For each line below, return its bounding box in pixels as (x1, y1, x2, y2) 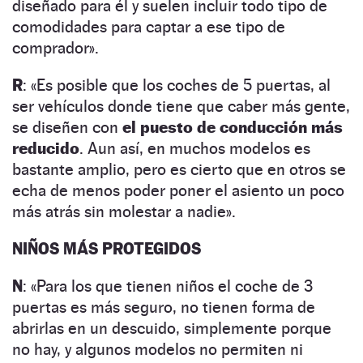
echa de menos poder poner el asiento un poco (12, 180, 344, 200)
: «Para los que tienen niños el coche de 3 (23, 275, 313, 296)
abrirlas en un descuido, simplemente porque (12, 318, 331, 338)
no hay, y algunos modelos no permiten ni (12, 339, 303, 359)
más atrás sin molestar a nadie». (12, 201, 236, 221)
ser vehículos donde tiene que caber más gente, (12, 96, 350, 116)
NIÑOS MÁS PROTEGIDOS (12, 238, 201, 258)
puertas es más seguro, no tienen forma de (12, 297, 315, 317)
